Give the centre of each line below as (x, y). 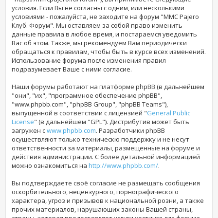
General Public (169, 113)
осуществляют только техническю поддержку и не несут (101, 139)
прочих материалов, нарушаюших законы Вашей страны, (102, 209)
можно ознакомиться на (50, 165)
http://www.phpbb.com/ (124, 165)
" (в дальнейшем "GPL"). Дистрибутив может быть (112, 121)
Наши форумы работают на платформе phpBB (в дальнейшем (108, 86)
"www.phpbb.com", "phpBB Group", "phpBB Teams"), (90, 104)
